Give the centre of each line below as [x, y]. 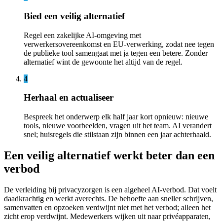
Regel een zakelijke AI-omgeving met [82, 35]
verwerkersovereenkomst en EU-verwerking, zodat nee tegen [119, 44]
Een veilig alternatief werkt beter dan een [109, 156]
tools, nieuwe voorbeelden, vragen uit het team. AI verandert [118, 126]
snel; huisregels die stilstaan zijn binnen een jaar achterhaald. [117, 135]
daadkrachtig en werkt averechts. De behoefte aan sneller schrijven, [109, 198]
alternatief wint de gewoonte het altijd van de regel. [103, 62]
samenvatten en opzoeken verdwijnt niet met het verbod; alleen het [107, 207]
